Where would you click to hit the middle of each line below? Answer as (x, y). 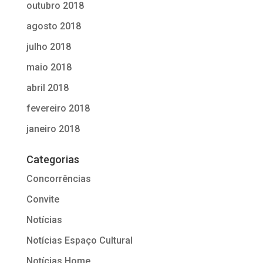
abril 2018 (47, 87)
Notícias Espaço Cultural (79, 240)
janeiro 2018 (53, 129)
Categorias (53, 159)
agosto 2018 (53, 26)
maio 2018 (49, 67)
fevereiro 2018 (58, 108)
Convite (43, 199)
